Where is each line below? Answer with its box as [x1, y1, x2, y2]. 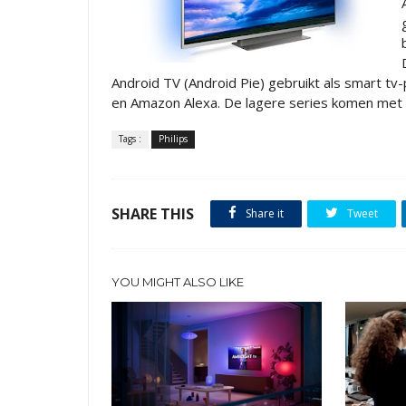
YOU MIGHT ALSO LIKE [111, 275, 244, 289]
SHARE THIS [111, 204, 194, 224]
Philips [159, 132, 188, 145]
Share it [243, 206, 284, 221]
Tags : [119, 132, 141, 145]
